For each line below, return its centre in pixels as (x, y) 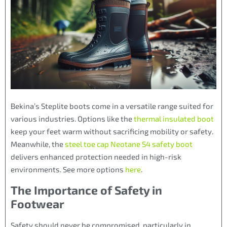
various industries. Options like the (72, 119)
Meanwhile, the (38, 144)
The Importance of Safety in (86, 190)
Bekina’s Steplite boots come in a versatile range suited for (112, 106)
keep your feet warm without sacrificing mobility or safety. (112, 131)
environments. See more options (68, 169)
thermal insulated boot (174, 119)
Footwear (37, 203)
